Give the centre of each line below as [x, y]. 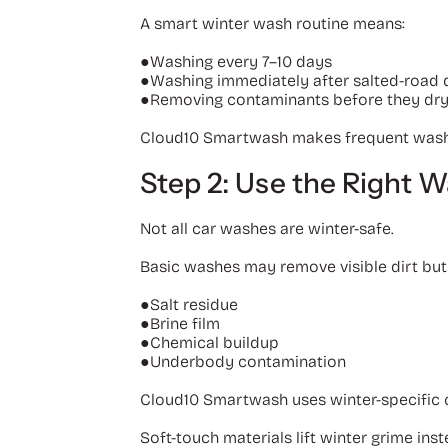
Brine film [184, 323]
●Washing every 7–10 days [235, 61]
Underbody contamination [247, 361]
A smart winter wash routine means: [272, 23]
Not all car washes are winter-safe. [266, 228]
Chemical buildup [214, 342]
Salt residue [193, 304]
